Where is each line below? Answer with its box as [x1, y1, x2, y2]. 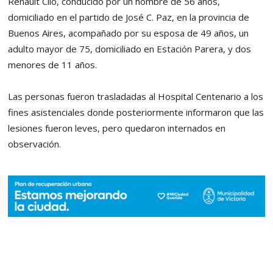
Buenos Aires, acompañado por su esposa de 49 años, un [8, 26, 249, 39]
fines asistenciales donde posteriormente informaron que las [8, 105, 264, 118]
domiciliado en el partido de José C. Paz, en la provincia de [8, 10, 250, 23]
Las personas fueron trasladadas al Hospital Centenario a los [8, 90, 264, 102]
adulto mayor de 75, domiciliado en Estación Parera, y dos [8, 42, 252, 55]
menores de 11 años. [8, 58, 97, 71]
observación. [8, 137, 62, 150]
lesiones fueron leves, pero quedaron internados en [8, 121, 226, 134]
